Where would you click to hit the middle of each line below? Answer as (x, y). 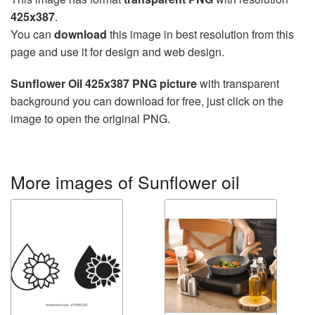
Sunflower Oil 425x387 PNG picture (104, 84)
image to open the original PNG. (90, 119)
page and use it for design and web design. (117, 52)
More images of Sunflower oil (125, 182)
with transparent (238, 84)
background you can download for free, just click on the (147, 101)
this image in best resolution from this (200, 34)
